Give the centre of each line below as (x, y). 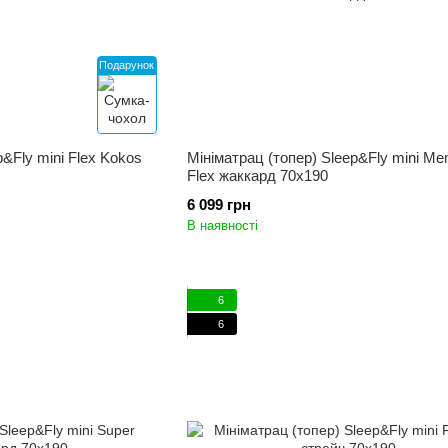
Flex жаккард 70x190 (257, 175)
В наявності (222, 225)
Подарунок (127, 65)
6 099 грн (218, 204)
